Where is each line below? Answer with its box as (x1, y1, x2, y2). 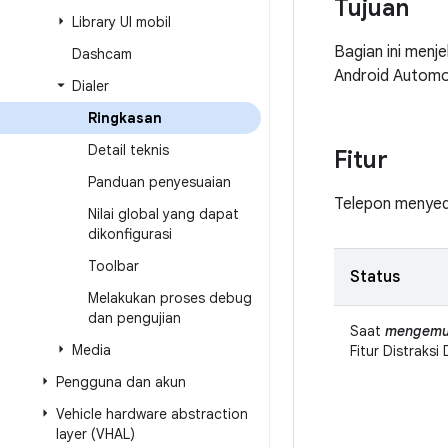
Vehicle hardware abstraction (56, 405, 248, 423)
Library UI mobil (72, 13, 171, 31)
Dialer (72, 77, 109, 95)
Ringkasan (88, 109, 162, 127)
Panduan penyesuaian (88, 173, 231, 191)
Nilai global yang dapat (88, 205, 239, 223)
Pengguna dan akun (56, 373, 186, 391)
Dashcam (72, 45, 132, 63)
